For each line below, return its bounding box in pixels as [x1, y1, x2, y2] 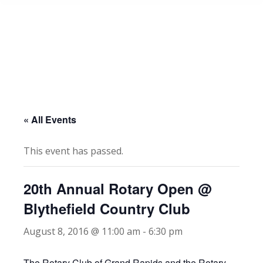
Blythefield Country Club [23, 198, 190, 218]
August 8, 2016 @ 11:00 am [23, 225, 140, 238]
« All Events [23, 113, 76, 126]
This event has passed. [23, 144, 123, 157]
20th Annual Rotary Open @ [23, 178, 211, 198]
